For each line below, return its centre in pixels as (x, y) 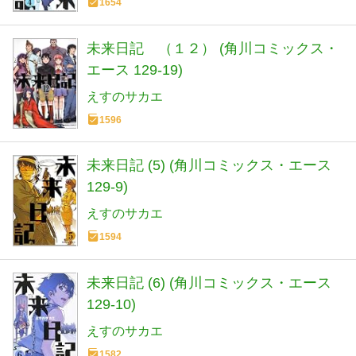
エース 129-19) (135, 70)
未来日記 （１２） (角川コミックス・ (213, 48)
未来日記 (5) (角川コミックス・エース (209, 166)
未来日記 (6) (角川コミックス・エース (209, 283)
